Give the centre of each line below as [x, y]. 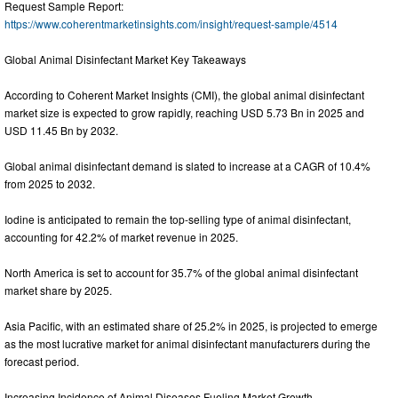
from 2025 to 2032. [50, 184]
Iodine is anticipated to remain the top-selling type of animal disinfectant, [178, 219]
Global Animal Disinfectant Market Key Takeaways [125, 60]
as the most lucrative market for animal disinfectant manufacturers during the [187, 344]
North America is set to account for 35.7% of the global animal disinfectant [181, 273]
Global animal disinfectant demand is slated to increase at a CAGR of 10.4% [187, 166]
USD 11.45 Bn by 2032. [61, 131]
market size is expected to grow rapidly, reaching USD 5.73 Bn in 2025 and [184, 113]
